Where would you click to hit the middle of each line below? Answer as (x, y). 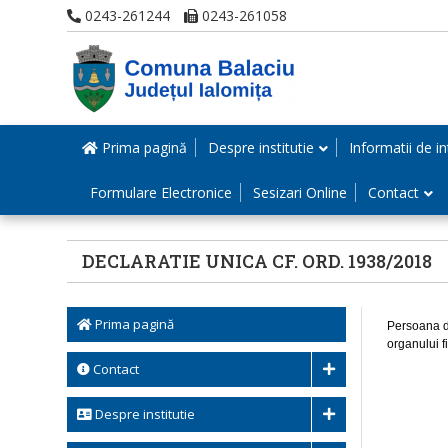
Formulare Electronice (161, 192)
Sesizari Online (300, 192)
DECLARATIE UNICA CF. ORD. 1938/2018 (257, 261)
